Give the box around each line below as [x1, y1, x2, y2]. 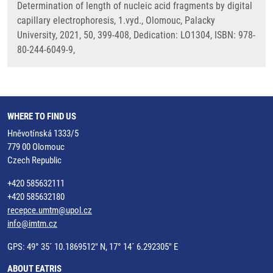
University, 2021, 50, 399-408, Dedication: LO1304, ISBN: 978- [17, 29, 255, 41]
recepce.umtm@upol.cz [7, 205, 92, 216]
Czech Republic [7, 155, 62, 166]
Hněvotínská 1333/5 [7, 128, 79, 139]
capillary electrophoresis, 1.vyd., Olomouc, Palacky [17, 15, 215, 26]
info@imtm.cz [7, 218, 57, 229]
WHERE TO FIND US [7, 111, 76, 122]
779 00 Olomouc [7, 141, 65, 152]
